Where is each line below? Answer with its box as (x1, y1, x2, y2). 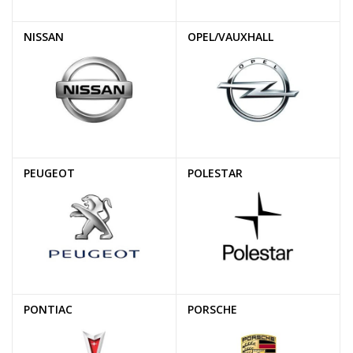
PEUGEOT (24, 165, 75, 180)
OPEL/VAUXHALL (188, 28, 273, 44)
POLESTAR (188, 165, 243, 180)
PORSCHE (188, 301, 237, 317)
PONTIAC (24, 301, 72, 317)
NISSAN (24, 28, 64, 44)
